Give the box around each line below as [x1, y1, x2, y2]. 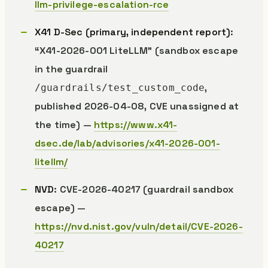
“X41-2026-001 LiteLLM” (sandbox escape [35, 44, 239, 57]
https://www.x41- [93, 118, 178, 131]
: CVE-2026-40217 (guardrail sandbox [54, 183, 234, 196]
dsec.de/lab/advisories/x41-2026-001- [35, 137, 220, 150]
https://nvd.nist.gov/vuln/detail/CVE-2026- [35, 220, 243, 233]
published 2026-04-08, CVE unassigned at [35, 100, 239, 112]
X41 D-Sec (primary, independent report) [35, 26, 231, 38]
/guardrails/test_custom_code [35, 82, 205, 93]
